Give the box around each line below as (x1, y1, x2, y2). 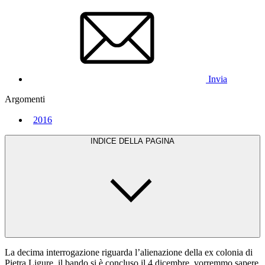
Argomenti (5, 93, 45, 104)
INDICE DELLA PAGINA (91, 136, 174, 146)
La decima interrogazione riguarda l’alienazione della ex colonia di (5, 247, 253, 257)
